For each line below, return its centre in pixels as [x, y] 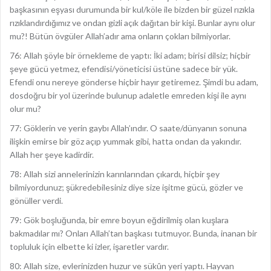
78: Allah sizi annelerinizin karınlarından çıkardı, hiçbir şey [115, 174]
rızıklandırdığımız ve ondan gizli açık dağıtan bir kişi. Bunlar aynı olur [132, 23]
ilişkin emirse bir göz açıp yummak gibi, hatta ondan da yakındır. [126, 141]
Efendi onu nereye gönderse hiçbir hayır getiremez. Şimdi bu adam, [134, 82]
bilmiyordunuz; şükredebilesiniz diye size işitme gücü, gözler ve [126, 187]
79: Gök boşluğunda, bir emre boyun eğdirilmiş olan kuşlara [119, 220]
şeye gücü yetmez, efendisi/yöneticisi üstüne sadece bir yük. [124, 69]
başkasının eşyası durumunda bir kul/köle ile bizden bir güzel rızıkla [132, 9]
